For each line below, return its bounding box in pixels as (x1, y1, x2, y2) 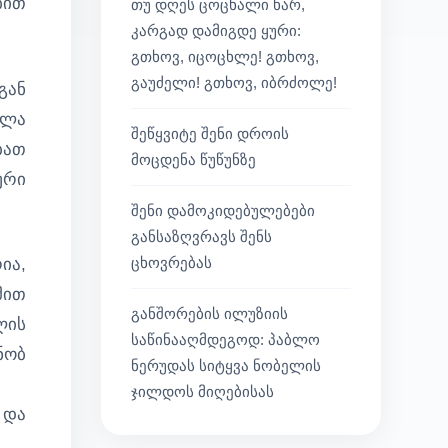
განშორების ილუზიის (131, 305, 288, 322)
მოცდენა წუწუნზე (131, 151, 256, 168)
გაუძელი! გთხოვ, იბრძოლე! (131, 74, 337, 91)
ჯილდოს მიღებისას (131, 383, 274, 400)
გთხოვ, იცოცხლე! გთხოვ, (131, 48, 319, 65)
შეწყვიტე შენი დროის (131, 125, 289, 142)
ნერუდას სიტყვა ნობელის (131, 357, 321, 374)
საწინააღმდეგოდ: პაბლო (131, 331, 320, 348)
